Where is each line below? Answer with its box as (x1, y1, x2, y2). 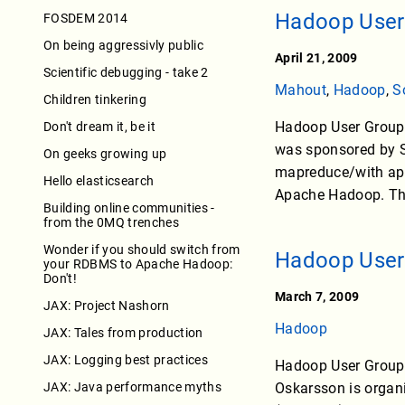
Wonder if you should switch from (43, 241, 240, 257)
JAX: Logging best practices (43, 352, 208, 367)
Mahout (275, 81, 326, 99)
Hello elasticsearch (43, 173, 155, 188)
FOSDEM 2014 (43, 10, 128, 25)
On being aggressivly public (43, 37, 203, 52)
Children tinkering (43, 91, 146, 107)
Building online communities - (43, 200, 215, 215)
